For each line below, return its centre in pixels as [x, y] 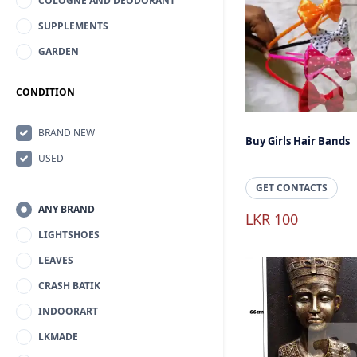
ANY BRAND [67, 209]
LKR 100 [272, 219]
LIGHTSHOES [69, 235]
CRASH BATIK [69, 286]
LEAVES [56, 260]
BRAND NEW [67, 133]
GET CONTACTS [292, 188]
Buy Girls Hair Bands [298, 141]
